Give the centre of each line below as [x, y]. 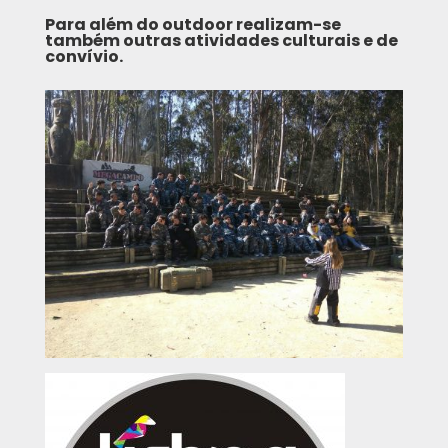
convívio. [83, 56]
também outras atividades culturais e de [221, 40]
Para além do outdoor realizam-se [192, 24]
